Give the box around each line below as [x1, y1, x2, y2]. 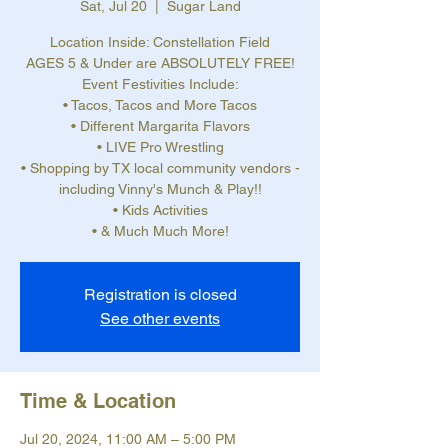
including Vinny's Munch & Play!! [58, 181, 262, 198]
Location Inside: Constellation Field [50, 34, 270, 51]
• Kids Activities [112, 202, 208, 219]
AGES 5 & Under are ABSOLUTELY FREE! [25, 55, 295, 72]
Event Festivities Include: [81, 76, 239, 93]
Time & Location [20, 389, 176, 414]
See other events [100, 309, 220, 329]
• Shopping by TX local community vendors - [20, 160, 300, 177]
